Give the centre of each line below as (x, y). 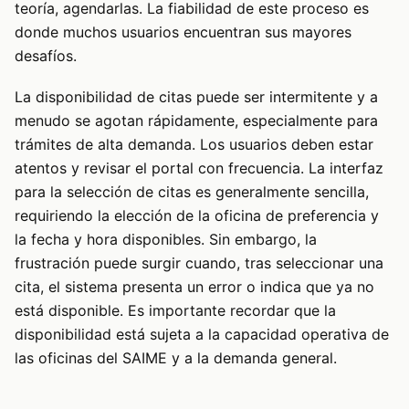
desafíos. (46, 56)
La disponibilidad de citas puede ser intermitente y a (196, 96)
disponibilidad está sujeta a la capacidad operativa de (202, 334)
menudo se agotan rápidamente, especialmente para (196, 120)
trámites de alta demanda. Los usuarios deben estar (194, 144)
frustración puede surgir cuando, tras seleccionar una (199, 262)
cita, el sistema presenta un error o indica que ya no (194, 286)
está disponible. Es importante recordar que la (175, 310)
